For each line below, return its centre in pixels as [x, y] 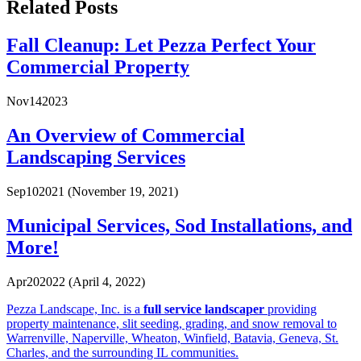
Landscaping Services [96, 158]
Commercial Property [98, 67]
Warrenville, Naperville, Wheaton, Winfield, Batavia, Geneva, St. [172, 338]
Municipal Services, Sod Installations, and [179, 225]
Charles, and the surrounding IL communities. [122, 352]
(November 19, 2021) [121, 191]
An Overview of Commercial [126, 136]
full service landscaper [204, 309]
